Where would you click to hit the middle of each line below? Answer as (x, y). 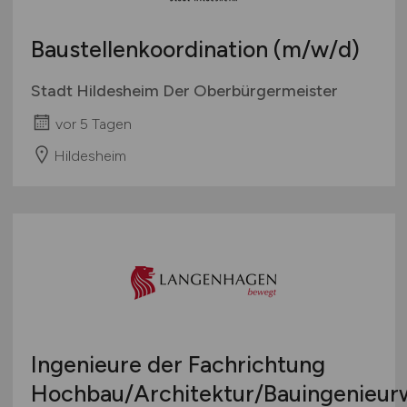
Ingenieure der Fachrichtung (178, 365)
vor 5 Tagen (93, 124)
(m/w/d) (316, 50)
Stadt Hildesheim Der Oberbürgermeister (184, 91)
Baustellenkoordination (152, 50)
